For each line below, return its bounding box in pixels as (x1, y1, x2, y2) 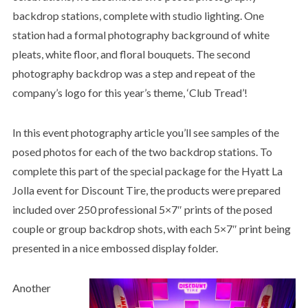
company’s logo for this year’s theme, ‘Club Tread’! (12, 85, 247, 99)
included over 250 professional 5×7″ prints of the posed (12, 202, 272, 216)
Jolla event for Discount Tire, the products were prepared (12, 183, 280, 197)
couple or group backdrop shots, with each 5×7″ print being (12, 221, 291, 235)
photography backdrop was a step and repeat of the (12, 66, 255, 80)
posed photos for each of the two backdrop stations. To (12, 144, 272, 158)
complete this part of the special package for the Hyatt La (12, 164, 283, 177)
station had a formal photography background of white (12, 27, 269, 41)
